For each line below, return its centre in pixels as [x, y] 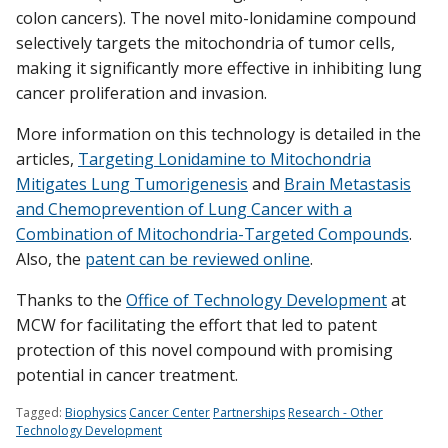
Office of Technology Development [256, 300]
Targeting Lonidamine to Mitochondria [224, 159]
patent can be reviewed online [197, 259]
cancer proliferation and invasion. [141, 93]
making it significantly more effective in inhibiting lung [219, 68]
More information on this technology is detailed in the [218, 134]
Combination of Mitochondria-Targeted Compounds [212, 234]
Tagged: [39, 413]
